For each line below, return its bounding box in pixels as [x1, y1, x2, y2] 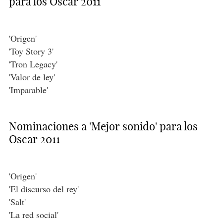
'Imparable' [8, 84, 48, 96]
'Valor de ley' [8, 71, 55, 83]
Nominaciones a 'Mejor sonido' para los [8, 119, 198, 134]
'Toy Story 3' [8, 45, 54, 57]
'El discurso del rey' [8, 183, 79, 195]
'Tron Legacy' [8, 58, 57, 70]
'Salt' [8, 196, 26, 208]
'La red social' [8, 209, 58, 221]
